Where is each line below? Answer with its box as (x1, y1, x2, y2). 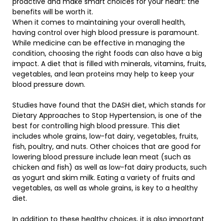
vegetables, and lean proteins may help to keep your (12, 69, 194, 79)
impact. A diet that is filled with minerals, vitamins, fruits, (12, 59, 206, 69)
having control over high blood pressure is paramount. (12, 28, 199, 37)
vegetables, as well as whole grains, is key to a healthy (12, 183, 198, 193)
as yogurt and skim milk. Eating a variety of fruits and (12, 173, 195, 183)
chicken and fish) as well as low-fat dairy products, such (12, 162, 207, 172)
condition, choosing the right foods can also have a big (12, 48, 202, 58)
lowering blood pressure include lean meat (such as (12, 152, 191, 162)
